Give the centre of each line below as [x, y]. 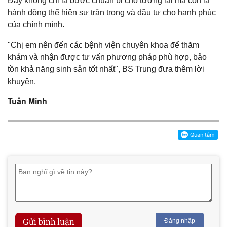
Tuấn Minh [27, 101]
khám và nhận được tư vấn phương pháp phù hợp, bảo [107, 57]
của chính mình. [36, 24]
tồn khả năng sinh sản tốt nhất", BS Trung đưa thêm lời [106, 69]
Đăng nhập [180, 221]
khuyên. [22, 81]
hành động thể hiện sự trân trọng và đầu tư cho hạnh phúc [112, 12]
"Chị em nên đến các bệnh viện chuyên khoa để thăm [103, 45]
